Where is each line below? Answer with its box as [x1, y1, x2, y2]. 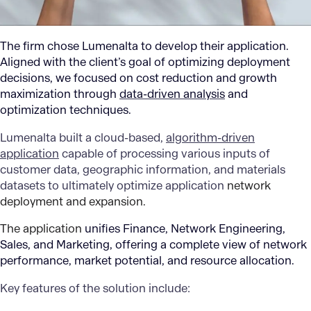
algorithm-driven [166, 130, 255, 145]
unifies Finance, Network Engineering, [85, 221, 285, 237]
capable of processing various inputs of [59, 146, 270, 161]
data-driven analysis [119, 87, 225, 102]
